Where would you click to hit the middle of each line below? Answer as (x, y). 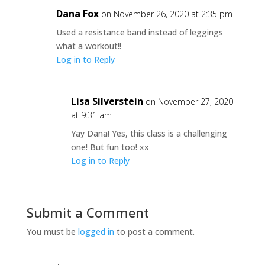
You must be (52, 232)
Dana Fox (77, 14)
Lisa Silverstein (107, 101)
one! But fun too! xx (110, 147)
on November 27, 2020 (189, 101)
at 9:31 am (91, 115)
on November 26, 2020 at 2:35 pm (167, 14)
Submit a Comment (88, 212)
